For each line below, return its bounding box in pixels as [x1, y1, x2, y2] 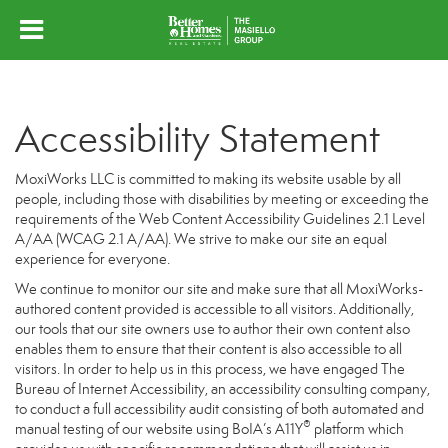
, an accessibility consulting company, [205, 380, 430, 398]
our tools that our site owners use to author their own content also [15, 320, 410, 338]
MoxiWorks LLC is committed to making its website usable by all [15, 170, 401, 188]
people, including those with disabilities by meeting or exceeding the [15, 190, 429, 208]
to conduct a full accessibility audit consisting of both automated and [15, 400, 424, 418]
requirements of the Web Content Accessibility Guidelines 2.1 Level [15, 210, 425, 228]
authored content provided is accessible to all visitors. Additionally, [15, 300, 414, 318]
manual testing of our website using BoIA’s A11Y [15, 420, 303, 438]
